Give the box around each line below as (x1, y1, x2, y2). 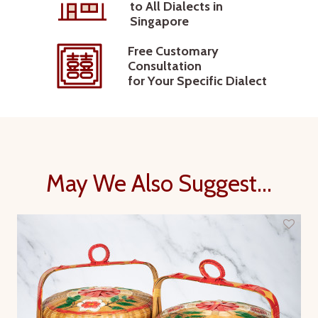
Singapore (129, 13, 189, 30)
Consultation (128, 57, 202, 74)
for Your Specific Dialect (128, 72, 267, 89)
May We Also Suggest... (46, 169, 272, 198)
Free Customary (128, 43, 219, 59)
